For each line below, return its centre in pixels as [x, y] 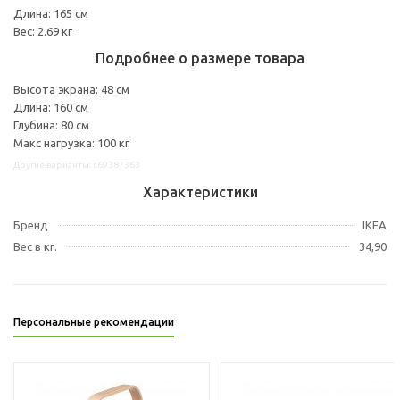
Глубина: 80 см [51, 125]
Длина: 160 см [51, 107]
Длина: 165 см [51, 13]
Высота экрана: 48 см [71, 89]
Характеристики [200, 192]
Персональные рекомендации [94, 321]
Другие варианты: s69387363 [77, 164]
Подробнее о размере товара [200, 58]
